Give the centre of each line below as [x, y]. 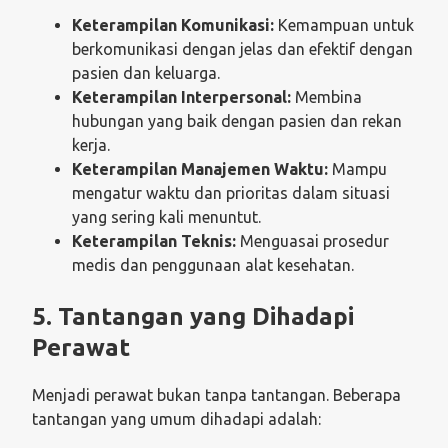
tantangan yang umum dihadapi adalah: [176, 418]
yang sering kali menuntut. [166, 216]
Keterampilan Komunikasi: [173, 24]
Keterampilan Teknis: [154, 240]
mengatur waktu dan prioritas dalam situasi [231, 192]
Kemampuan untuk [344, 24]
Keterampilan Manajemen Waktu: [200, 168]
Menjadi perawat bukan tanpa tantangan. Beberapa [216, 394]
